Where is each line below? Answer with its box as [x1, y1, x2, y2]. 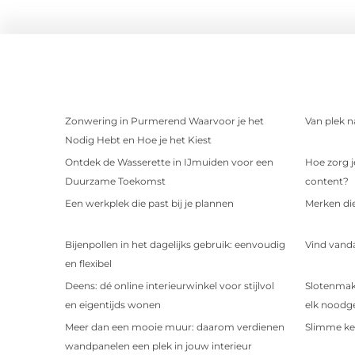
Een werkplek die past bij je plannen [65, 197, 234, 209]
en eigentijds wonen [65, 298, 161, 311]
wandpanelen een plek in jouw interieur [65, 339, 252, 352]
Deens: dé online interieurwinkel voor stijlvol [65, 279, 274, 292]
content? [304, 174, 349, 187]
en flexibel [65, 257, 112, 269]
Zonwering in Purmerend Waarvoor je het [65, 114, 264, 127]
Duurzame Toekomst [65, 174, 166, 187]
